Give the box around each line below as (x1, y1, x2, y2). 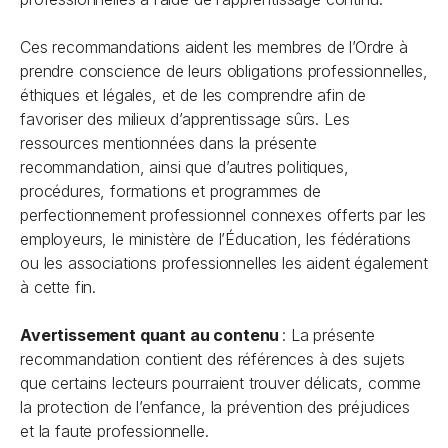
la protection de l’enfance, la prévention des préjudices (20, 397, 411, 417)
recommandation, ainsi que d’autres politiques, (20, 157, 349, 177)
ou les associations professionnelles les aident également (20, 253, 428, 273)
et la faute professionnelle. (20, 421, 209, 441)
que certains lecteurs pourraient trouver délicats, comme (20, 373, 422, 393)
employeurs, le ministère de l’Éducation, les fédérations (20, 229, 412, 249)
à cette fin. (20, 277, 97, 297)
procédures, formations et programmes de (20, 181, 321, 201)
